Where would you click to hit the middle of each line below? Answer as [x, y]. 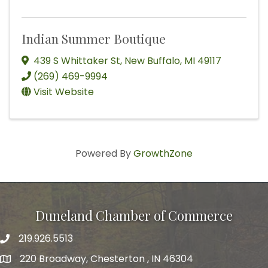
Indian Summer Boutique [94, 38]
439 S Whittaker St [77, 60]
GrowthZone [163, 153]
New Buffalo [152, 60]
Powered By [104, 153]
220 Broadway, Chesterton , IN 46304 [106, 258]
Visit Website [64, 92]
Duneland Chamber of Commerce [134, 215]
